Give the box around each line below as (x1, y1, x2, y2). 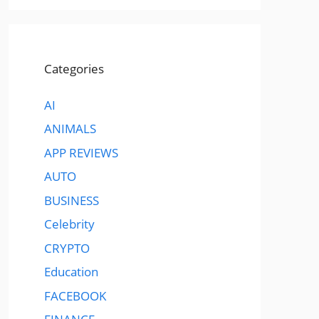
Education (44, 263, 98, 280)
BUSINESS (44, 192, 99, 209)
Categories (44, 61, 104, 77)
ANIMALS (44, 120, 96, 137)
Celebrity (44, 216, 95, 232)
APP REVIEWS (44, 144, 118, 161)
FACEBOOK (44, 287, 106, 304)
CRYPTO (44, 239, 90, 256)
